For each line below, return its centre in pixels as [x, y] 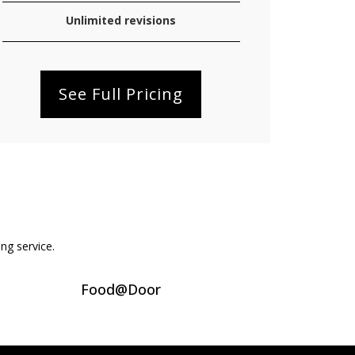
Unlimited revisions [121, 20]
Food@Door [121, 289]
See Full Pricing [121, 94]
